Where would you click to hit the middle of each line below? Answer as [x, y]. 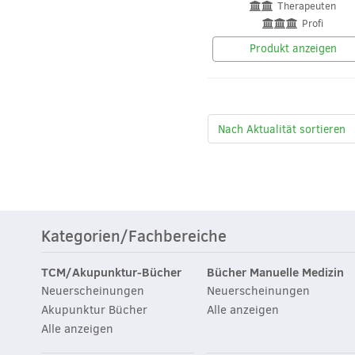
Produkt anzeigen [293, 48]
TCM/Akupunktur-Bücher [111, 272]
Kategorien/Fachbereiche [134, 236]
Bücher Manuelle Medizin [276, 272]
